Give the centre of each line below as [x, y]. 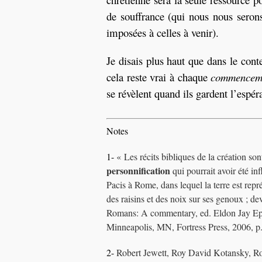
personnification [138, 170]
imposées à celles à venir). [163, 32]
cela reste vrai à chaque [159, 77]
